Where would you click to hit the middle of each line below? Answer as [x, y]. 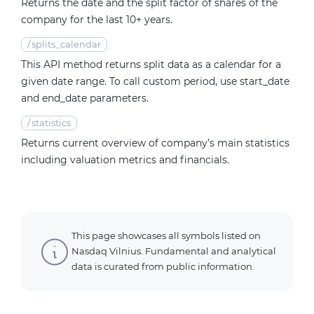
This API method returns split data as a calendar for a [151, 64]
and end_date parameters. [85, 98]
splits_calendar [66, 44]
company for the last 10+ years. [97, 19]
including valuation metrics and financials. [125, 159]
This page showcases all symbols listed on [166, 236]
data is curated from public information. [163, 267]
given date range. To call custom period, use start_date [155, 81]
